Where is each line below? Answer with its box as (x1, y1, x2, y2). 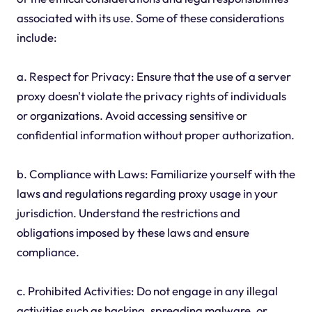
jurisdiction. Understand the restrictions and (16, 205, 240, 221)
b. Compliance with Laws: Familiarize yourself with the (16, 166, 295, 182)
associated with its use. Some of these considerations (16, 10, 284, 26)
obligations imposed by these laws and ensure (16, 225, 249, 240)
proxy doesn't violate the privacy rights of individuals (16, 88, 286, 104)
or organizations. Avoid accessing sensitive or (16, 108, 247, 123)
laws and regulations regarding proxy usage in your (16, 186, 278, 201)
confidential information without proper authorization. (16, 127, 295, 143)
